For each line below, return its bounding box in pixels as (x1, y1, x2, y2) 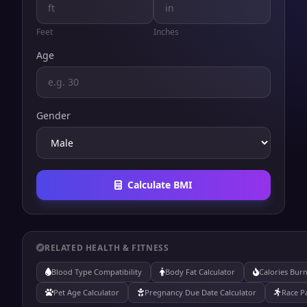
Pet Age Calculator (53, 287, 119, 297)
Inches (153, 26, 179, 38)
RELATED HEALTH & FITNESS (45, 242, 169, 254)
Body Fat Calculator (165, 267, 235, 277)
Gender (36, 109, 71, 122)
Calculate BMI (127, 178, 193, 191)
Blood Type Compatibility (51, 267, 142, 277)
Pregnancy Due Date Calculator (145, 287, 256, 297)
